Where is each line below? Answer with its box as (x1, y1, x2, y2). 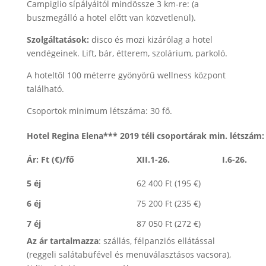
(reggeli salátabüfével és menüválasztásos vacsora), (26, 249, 231, 260)
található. (26, 83, 64, 94)
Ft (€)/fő (38, 154, 119, 165)
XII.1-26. (136, 154, 170, 165)
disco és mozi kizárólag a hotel (91, 34, 213, 45)
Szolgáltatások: (26, 34, 91, 45)
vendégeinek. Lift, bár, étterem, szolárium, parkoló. (26, 47, 227, 59)
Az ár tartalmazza (26, 235, 99, 246)
